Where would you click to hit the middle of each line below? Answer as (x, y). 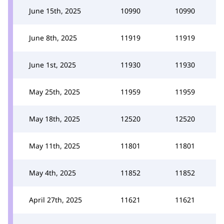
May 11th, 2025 (54, 146)
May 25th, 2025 (54, 92)
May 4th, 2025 (52, 173)
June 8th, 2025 (53, 38)
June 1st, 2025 (52, 65)
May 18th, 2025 (54, 119)
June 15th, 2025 (55, 11)
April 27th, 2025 (55, 200)
